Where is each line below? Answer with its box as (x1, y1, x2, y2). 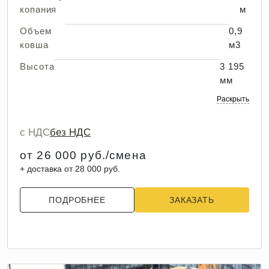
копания (20, 4, 57, 14)
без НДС (50, 127, 91, 138)
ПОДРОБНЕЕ (49, 195, 106, 205)
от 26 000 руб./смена (20, 149, 147, 162)
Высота (20, 61, 55, 71)
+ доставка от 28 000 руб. (20, 164, 120, 174)
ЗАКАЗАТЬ (169, 195, 214, 205)
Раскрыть (217, 95, 249, 103)
